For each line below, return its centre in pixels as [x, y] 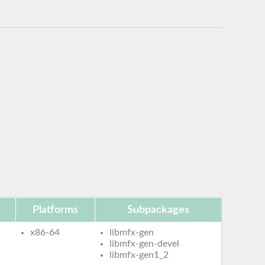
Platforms [55, 210]
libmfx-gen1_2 [139, 255]
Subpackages [158, 210]
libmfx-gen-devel [145, 243]
